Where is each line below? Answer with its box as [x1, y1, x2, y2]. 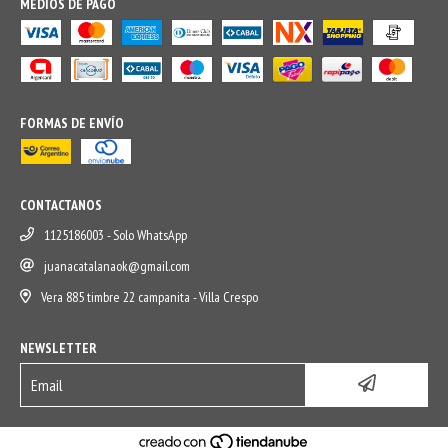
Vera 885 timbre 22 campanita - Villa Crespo [40, 288, 258, 307]
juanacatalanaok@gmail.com [44, 257, 190, 276]
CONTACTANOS [20, 196, 102, 215]
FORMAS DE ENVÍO [20, 114, 124, 133]
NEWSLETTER [20, 339, 97, 358]
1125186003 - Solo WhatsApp [44, 226, 187, 245]
